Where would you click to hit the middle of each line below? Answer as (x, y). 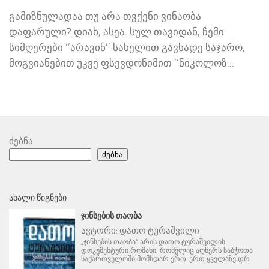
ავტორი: (100, 231)
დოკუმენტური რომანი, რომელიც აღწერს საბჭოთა (167, 251)
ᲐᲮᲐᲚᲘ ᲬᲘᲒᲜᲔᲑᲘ (38, 198)
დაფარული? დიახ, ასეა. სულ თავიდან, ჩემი (116, 32)
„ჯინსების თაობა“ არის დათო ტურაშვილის (153, 242)
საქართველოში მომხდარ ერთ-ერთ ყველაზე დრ (165, 259)
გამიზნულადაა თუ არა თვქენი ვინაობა (105, 17)
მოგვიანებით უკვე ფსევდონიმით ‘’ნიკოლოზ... (122, 63)
